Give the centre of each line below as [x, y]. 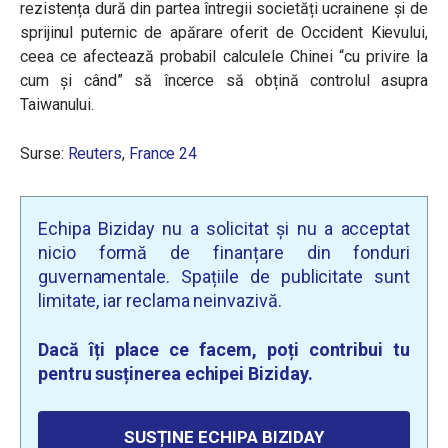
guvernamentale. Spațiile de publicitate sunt [224, 276]
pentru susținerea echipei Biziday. [175, 373]
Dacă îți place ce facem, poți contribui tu [224, 349]
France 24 [163, 153]
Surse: [44, 153]
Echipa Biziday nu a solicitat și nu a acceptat [224, 228]
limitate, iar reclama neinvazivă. [160, 300]
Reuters [94, 153]
